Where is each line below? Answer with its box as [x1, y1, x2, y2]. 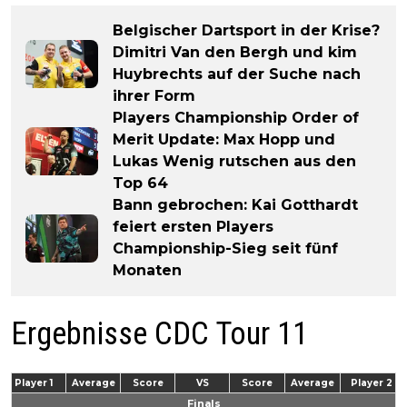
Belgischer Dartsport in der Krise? [113, 22, 380, 40]
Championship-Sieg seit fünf [113, 240, 338, 258]
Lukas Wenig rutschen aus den [113, 153, 356, 171]
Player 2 [351, 377, 392, 390]
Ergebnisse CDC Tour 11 [11, 315, 308, 353]
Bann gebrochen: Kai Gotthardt [113, 196, 358, 214]
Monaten [113, 262, 182, 280]
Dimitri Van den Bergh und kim [113, 44, 357, 62]
